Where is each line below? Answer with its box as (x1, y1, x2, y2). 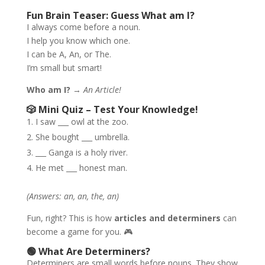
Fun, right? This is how (26, 212, 114, 224)
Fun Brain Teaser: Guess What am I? (26, 9, 195, 22)
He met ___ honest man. (35, 162, 127, 173)
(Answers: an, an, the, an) (26, 190, 119, 202)
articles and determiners (114, 212, 221, 224)
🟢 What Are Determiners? (26, 245, 150, 258)
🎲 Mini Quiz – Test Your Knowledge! (26, 103, 198, 116)
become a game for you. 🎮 (26, 226, 132, 237)
